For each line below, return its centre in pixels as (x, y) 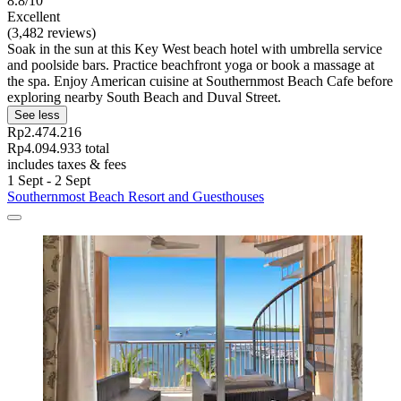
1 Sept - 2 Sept (49, 180)
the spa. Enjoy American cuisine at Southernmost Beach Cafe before (200, 81)
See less (37, 115)
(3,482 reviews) (51, 32)
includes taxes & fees (67, 164)
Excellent (34, 16)
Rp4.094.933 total (58, 148)
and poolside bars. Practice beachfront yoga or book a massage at (191, 64)
